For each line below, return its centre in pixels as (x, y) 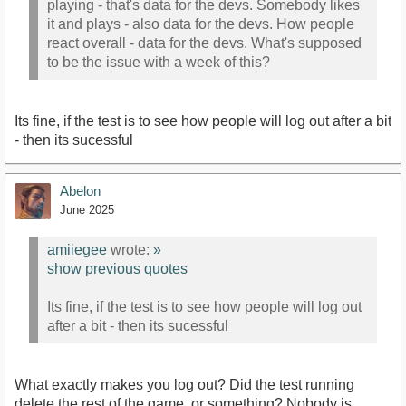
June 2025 (87, 209)
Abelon (80, 190)
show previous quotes (117, 269)
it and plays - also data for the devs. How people (201, 24)
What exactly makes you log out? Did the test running (184, 384)
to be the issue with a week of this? (159, 63)
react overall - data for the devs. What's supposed (204, 43)
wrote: (130, 250)
